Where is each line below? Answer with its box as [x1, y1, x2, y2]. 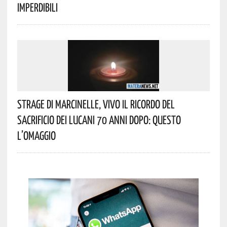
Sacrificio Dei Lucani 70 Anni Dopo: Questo [17, 112, 181, 127]
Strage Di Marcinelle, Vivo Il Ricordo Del [17, 97, 175, 111]
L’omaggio [17, 128, 56, 143]
